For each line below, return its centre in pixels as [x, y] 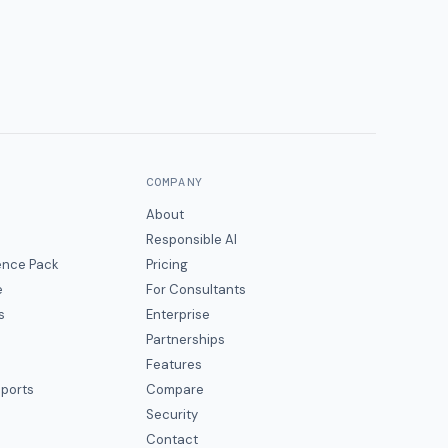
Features [173, 364]
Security [171, 414]
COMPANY [174, 182]
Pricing [166, 264]
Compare [174, 389]
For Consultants [195, 289]
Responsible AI [191, 239]
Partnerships [185, 339]
